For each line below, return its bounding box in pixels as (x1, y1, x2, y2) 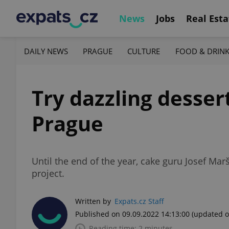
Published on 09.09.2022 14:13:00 (75, 209, 190, 219)
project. (32, 167, 64, 179)
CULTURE (127, 45, 161, 56)
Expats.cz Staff (114, 196, 164, 206)
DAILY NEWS (24, 45, 68, 56)
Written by (75, 196, 111, 206)
